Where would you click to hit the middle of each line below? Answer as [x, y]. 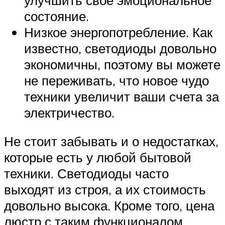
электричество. [69, 112]
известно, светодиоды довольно [120, 48]
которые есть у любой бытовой [98, 157]
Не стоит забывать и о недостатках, [111, 141]
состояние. [57, 16]
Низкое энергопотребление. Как [118, 32]
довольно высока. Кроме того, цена [109, 206]
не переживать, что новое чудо [117, 80]
